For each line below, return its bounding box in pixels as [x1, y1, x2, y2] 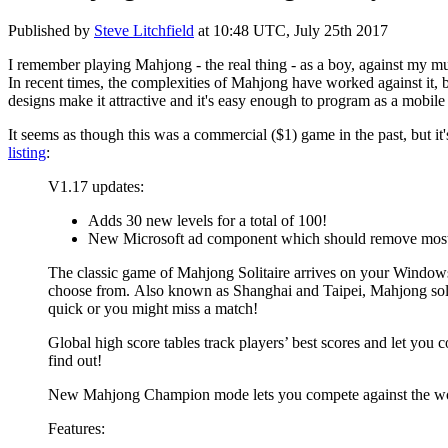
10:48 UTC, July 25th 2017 [213, 21, 388, 39]
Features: [48, 419, 105, 437]
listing [8, 143, 46, 161]
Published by [8, 21, 94, 39]
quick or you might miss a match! [48, 299, 262, 317]
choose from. [48, 281, 134, 299]
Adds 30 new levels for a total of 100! [88, 211, 327, 229]
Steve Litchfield [94, 21, 194, 39]
